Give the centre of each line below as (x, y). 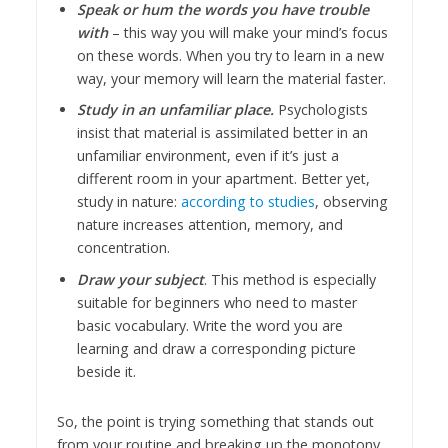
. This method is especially (289, 280)
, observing (351, 202)
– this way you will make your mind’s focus (247, 32)
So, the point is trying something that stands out (215, 422)
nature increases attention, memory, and (209, 225)
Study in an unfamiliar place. (175, 110)
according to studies (247, 202)
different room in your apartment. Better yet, (223, 179)
